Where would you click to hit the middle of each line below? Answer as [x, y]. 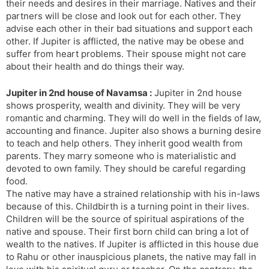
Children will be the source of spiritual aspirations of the [125, 219]
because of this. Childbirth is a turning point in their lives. [128, 206]
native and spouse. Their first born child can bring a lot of [127, 231]
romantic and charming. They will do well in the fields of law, [134, 118]
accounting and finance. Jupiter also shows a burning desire [134, 130]
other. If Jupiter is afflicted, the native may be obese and [125, 41]
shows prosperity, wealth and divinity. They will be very [123, 105]
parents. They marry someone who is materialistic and [121, 156]
